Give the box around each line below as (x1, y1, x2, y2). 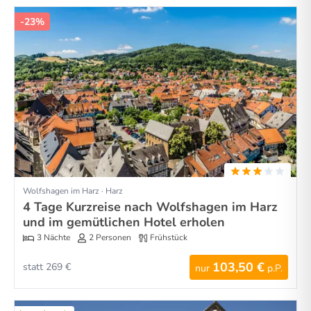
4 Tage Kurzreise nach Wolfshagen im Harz (23, 198, 278, 215)
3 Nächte (37, 232, 70, 244)
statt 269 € (23, 260, 71, 274)
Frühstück (150, 232, 187, 244)
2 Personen (89, 232, 131, 244)
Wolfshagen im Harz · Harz (23, 185, 123, 196)
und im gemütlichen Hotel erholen (23, 213, 225, 230)
